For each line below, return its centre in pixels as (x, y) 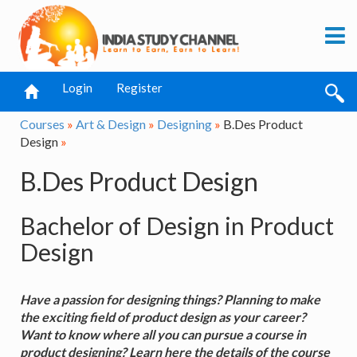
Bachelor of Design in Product (177, 225)
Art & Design (111, 124)
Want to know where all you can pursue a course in (163, 334)
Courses (42, 124)
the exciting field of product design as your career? (163, 316)
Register (139, 88)
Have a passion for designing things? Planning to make (170, 299)
